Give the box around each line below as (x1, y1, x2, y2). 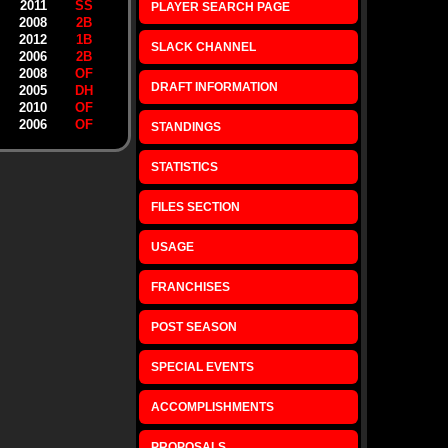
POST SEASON (150, 320, 237, 334)
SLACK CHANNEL (150, 40, 256, 54)
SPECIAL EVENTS (150, 360, 254, 374)
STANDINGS (150, 120, 221, 134)
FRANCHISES (150, 280, 230, 294)
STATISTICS (150, 160, 218, 174)
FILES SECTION (150, 200, 240, 214)
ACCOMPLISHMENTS (150, 400, 274, 414)
